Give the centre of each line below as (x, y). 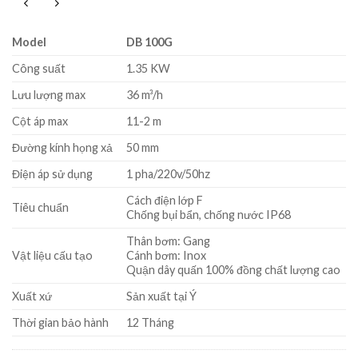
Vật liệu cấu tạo (52, 255)
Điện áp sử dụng (52, 173)
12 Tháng (151, 322)
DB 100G (150, 42)
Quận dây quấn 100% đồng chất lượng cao (234, 269)
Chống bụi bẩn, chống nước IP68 (209, 214)
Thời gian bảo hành (60, 322)
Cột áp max (40, 121)
